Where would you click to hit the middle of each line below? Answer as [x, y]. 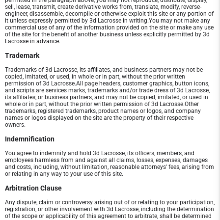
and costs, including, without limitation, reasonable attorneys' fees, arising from [110, 167]
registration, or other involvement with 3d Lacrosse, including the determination [110, 209]
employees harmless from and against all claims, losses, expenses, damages [106, 160]
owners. [15, 125]
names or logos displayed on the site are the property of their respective [99, 118]
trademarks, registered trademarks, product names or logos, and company [103, 111]
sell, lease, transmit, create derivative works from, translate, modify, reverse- [103, 7]
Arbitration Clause [33, 188]
